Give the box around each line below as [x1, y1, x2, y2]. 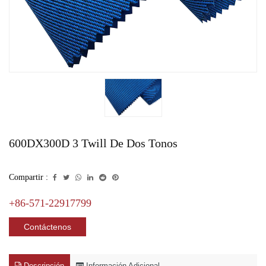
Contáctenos [24, 222, 71, 232]
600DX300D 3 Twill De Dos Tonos [9, 137, 178, 150]
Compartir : [9, 173, 48, 182]
